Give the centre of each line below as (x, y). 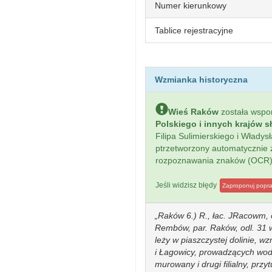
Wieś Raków (193, 112)
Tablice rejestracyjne (194, 30)
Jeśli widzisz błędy (187, 185)
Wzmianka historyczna (201, 80)
